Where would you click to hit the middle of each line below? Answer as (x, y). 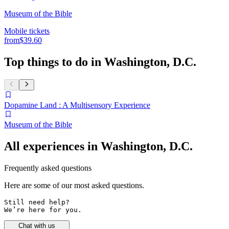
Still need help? (39, 202)
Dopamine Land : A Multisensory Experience (77, 105)
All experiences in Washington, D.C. (98, 146)
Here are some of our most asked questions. (74, 185)
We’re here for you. (43, 210)
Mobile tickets (27, 31)
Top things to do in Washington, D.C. (100, 62)
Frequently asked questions (48, 168)
